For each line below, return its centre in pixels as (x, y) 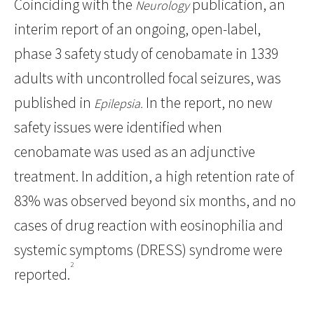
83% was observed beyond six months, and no (155, 201)
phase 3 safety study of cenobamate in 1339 (146, 54)
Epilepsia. (118, 104)
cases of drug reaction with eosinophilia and (149, 226)
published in (54, 103)
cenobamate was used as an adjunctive (135, 152)
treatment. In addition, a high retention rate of (154, 177)
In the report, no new (208, 103)
